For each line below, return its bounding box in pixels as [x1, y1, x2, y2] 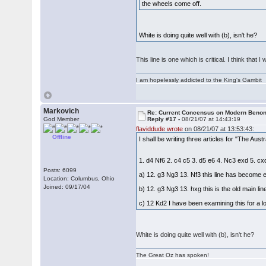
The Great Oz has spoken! [136, 252, 210, 258]
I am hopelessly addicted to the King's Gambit [136, 77, 262, 83]
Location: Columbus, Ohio [43, 175, 115, 182]
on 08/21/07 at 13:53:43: [183, 125, 255, 132]
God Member [43, 116, 80, 122]
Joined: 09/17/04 [43, 183, 91, 190]
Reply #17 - [147, 116, 182, 122]
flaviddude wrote [136, 125, 183, 132]
